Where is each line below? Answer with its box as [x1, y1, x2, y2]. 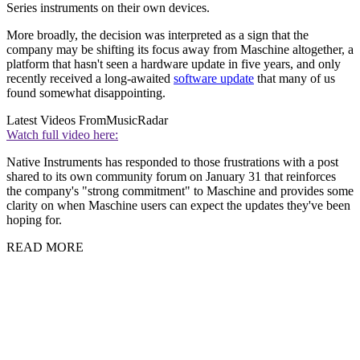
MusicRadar [106, 113, 168, 128]
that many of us [254, 72, 335, 86]
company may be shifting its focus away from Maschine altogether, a [6, 43, 354, 57]
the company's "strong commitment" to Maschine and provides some [6, 184, 354, 198]
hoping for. [6, 213, 62, 227]
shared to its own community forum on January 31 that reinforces [6, 170, 336, 184]
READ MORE [6, 240, 84, 255]
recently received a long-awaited [6, 72, 174, 86]
